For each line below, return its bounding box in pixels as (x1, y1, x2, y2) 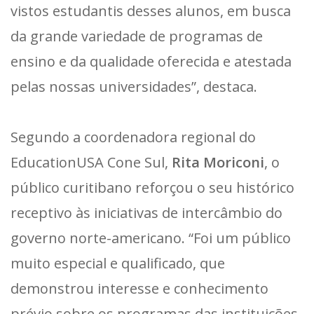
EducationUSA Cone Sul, (11, 152, 172, 172)
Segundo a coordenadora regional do (11, 127, 256, 146)
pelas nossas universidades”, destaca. (11, 76, 257, 96)
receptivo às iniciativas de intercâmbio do (11, 203, 282, 222)
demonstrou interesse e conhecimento (11, 278, 268, 298)
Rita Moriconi (172, 152, 264, 172)
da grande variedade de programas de (11, 26, 263, 46)
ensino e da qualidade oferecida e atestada (11, 51, 292, 71)
